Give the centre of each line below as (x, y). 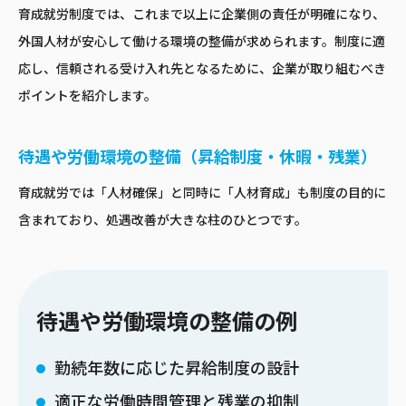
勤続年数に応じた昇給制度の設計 (177, 369)
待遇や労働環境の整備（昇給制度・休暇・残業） (198, 158)
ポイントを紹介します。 (87, 97)
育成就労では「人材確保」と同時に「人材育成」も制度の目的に (202, 193)
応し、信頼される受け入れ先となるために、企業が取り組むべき (202, 69)
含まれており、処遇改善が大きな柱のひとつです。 (163, 221)
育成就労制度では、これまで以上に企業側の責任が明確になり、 (202, 15)
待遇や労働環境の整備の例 (167, 323)
